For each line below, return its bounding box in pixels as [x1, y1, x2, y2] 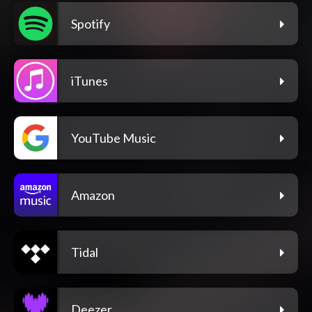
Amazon [71, 187, 115, 203]
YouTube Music [71, 130, 156, 146]
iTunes [71, 73, 108, 89]
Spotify [71, 16, 110, 32]
